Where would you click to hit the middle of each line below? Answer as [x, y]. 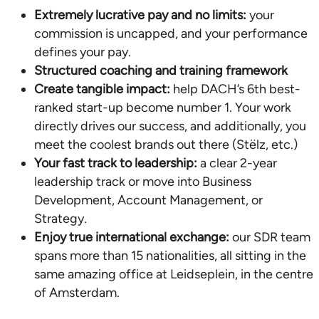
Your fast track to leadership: [116, 163]
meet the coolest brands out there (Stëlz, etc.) [166, 144]
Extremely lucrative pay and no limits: [140, 15]
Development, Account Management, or [148, 200]
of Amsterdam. [77, 292]
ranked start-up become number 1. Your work [163, 107]
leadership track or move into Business [143, 181]
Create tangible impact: [102, 89]
